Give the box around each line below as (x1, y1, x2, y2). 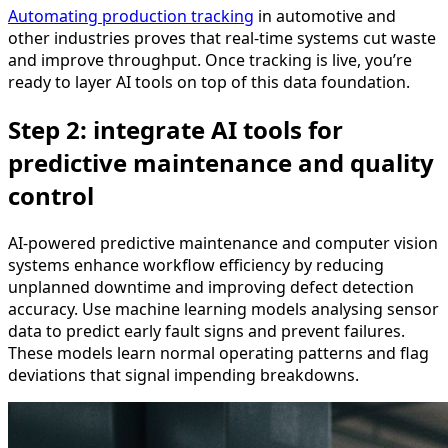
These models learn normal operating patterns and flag (8, 341, 429, 364)
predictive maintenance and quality (8, 145, 434, 179)
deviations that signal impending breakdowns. (8, 363, 359, 386)
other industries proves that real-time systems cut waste (8, 26, 436, 49)
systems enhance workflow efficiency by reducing (8, 253, 384, 276)
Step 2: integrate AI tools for (8, 112, 343, 146)
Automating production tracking (8, 4, 254, 27)
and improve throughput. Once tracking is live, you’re (8, 48, 412, 71)
